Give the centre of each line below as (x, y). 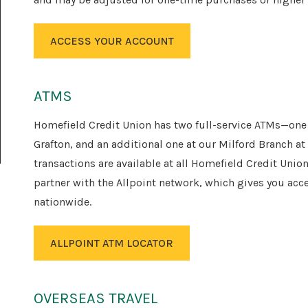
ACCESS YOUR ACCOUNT (112, 41)
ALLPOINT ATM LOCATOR (112, 243)
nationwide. (63, 202)
